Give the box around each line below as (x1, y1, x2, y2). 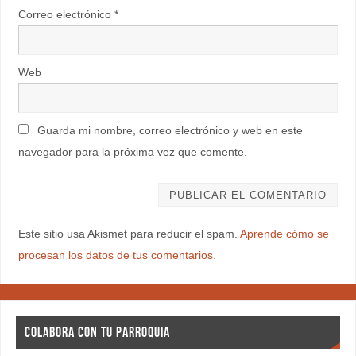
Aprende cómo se (239, 227, 329, 241)
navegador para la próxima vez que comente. (17, 145, 247, 158)
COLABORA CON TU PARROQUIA (24, 324, 170, 341)
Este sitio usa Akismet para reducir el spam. (17, 227, 240, 241)
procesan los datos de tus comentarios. (17, 249, 216, 262)
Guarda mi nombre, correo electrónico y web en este (37, 123, 303, 137)
